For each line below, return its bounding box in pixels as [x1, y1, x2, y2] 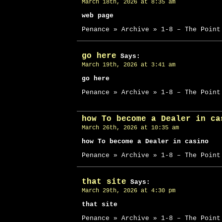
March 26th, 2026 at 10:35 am [82, 124, 179, 131]
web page [82, 12, 113, 19]
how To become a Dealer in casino [82, 138, 209, 145]
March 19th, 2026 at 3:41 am [82, 61, 175, 68]
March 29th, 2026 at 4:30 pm [82, 187, 175, 194]
